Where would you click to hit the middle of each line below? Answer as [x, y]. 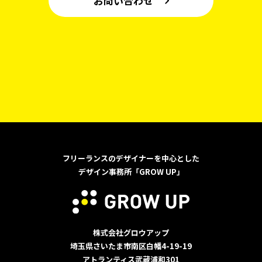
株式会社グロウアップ [131, 233]
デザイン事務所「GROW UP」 [131, 171]
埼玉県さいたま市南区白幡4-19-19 [131, 246]
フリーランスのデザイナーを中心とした [131, 158]
